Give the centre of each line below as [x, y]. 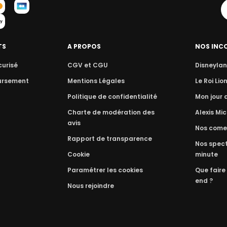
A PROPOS [84, 46]
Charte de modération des [111, 112]
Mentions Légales [96, 81]
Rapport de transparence [110, 139]
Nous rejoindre [91, 186]
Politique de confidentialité [112, 97]
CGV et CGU [88, 65]
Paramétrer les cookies [105, 170]
